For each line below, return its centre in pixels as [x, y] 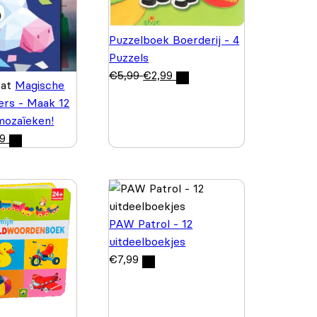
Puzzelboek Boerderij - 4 [174, 40]
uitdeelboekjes [148, 241]
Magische [40, 85]
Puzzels [129, 58]
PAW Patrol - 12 [151, 223]
